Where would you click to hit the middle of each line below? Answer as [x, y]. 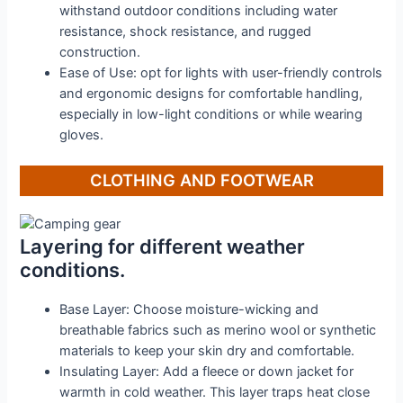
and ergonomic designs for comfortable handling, [211, 93]
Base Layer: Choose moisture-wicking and [189, 309]
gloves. [82, 134]
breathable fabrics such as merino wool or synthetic [218, 330]
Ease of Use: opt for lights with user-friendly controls [221, 72]
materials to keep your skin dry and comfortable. [207, 350]
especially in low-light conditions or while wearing [211, 114]
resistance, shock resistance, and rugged [186, 31]
